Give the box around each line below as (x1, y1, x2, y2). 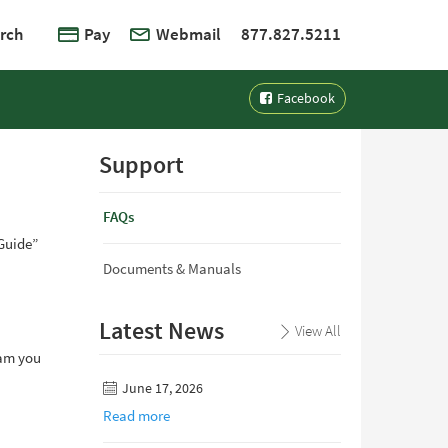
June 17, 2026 (118, 379, 203, 398)
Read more (102, 406, 170, 426)
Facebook (274, 89, 335, 108)
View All (295, 321, 341, 341)
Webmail (156, 23, 221, 46)
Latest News (98, 314, 224, 347)
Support (98, 148, 184, 181)
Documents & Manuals (102, 259, 241, 279)
